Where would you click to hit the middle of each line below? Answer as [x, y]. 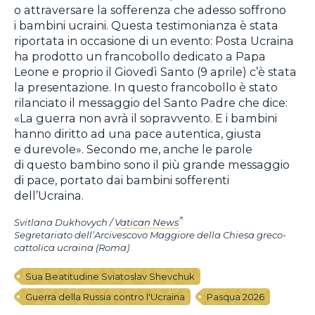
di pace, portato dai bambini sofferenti [122, 180]
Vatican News [147, 223]
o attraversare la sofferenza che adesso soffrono [150, 9]
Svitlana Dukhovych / [64, 223]
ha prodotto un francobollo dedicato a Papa [140, 56]
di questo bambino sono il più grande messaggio [152, 164]
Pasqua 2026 [236, 297]
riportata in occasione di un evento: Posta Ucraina [154, 40]
